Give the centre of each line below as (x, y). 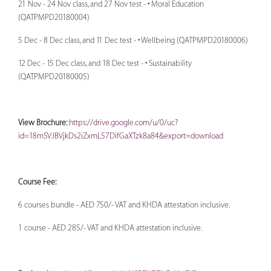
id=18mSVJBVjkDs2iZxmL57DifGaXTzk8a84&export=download (121, 136)
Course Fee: (37, 182)
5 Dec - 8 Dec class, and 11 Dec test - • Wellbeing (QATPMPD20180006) (133, 40)
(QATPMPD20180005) (54, 77)
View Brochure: (43, 122)
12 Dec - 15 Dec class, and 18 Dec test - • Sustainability (105, 63)
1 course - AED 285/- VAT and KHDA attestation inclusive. (110, 228)
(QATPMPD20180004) (54, 17)
